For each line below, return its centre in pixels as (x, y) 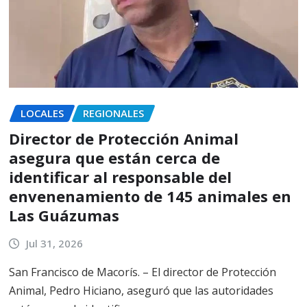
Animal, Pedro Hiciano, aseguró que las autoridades (141, 291)
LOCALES (42, 113)
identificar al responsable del (120, 176)
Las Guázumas (64, 215)
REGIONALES (113, 113)
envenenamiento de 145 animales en (150, 196)
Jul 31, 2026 (54, 243)
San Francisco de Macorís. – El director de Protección (143, 272)
